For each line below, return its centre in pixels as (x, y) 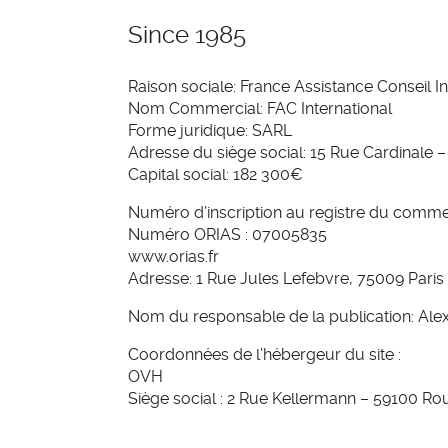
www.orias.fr (173, 256)
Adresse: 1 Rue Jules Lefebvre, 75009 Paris (286, 278)
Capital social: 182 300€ (215, 174)
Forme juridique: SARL (210, 130)
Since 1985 (187, 34)
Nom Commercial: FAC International (260, 108)
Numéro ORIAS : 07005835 (227, 234)
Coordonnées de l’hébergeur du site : (264, 354)
